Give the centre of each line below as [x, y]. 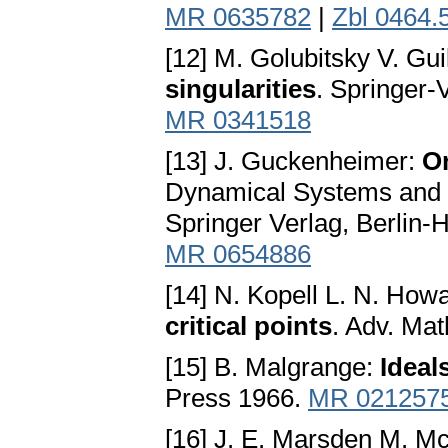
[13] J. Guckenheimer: [293, 161]
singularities [240, 89]
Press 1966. [236, 398]
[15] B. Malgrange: [272, 367]
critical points [248, 326]
